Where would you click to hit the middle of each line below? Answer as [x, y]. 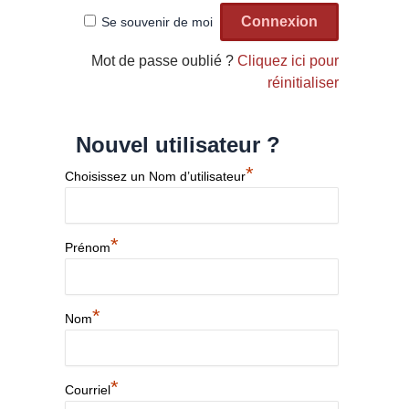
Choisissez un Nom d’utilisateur [155, 176]
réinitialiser [303, 82]
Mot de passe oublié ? [164, 60]
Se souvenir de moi [157, 21]
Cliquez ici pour [288, 60]
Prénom [88, 247]
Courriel [88, 389]
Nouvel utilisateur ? [178, 144]
